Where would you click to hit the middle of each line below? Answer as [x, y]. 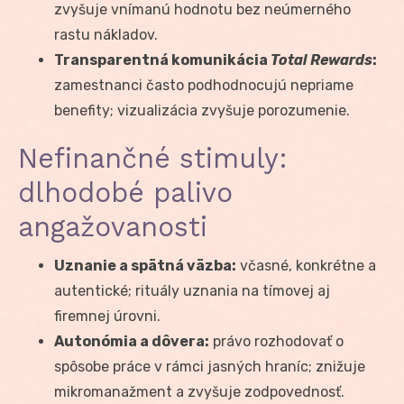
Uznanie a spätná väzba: [145, 265]
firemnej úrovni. [107, 316]
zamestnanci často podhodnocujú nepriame [204, 85]
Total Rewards [321, 60]
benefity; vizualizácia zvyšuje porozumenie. [202, 110]
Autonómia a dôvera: [132, 341]
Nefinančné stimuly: [153, 158]
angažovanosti [113, 226]
